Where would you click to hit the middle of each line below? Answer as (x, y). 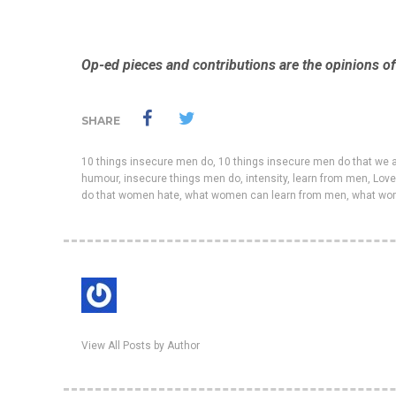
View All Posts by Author (141, 346)
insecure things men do (182, 179)
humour (100, 179)
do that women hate (130, 195)
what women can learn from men (266, 195)
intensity (267, 179)
